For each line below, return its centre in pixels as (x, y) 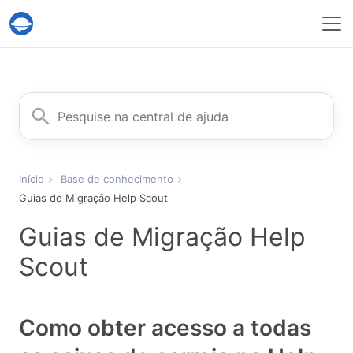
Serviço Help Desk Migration (115, 30)
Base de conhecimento (117, 179)
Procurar (44, 101)
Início (32, 179)
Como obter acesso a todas (165, 328)
